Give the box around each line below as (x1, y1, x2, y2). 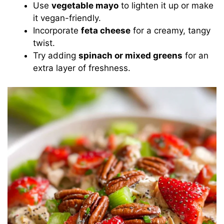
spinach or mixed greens (78, 50, 183, 60)
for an (182, 50, 209, 60)
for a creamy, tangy (130, 25, 211, 35)
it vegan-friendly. (33, 12, 101, 23)
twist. (33, 37, 55, 48)
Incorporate (33, 25, 81, 35)
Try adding (33, 50, 79, 60)
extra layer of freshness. (33, 62, 131, 73)
